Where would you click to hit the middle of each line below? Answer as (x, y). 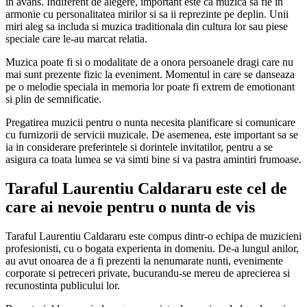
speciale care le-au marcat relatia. (76, 39)
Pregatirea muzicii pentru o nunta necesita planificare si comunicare (150, 123)
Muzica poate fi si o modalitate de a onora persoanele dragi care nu (149, 62)
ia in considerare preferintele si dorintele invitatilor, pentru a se (139, 147)
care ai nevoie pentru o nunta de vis (130, 207)
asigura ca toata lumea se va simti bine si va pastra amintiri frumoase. (153, 160)
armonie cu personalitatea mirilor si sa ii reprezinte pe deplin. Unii (147, 14)
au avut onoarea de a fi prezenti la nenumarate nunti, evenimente (144, 261)
